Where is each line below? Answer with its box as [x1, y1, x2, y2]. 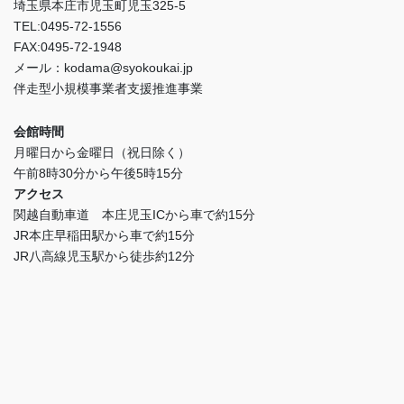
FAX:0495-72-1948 [14, 39, 122, 54]
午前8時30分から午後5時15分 [14, 165, 183, 180]
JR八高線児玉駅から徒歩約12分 [14, 248, 195, 263]
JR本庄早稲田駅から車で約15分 [14, 227, 195, 243]
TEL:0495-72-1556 [14, 18, 122, 33]
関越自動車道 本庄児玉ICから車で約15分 [14, 207, 255, 222]
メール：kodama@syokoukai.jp [14, 60, 193, 75]
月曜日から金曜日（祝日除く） [14, 144, 190, 160]
